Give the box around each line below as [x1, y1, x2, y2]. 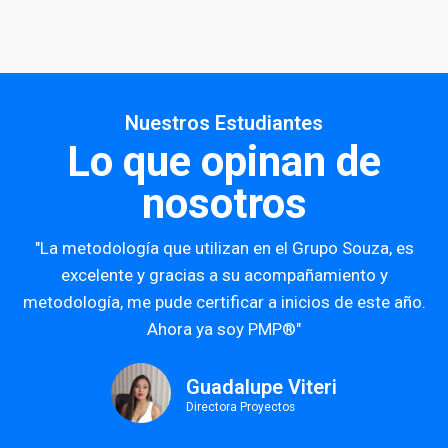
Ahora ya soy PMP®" [147, 318, 301, 339]
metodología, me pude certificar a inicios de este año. [22, 291, 426, 312]
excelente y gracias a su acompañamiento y [60, 264, 388, 285]
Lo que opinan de [67, 136, 381, 186]
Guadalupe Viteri [186, 374, 337, 399]
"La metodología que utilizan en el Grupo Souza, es [34, 237, 414, 258]
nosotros [141, 178, 307, 228]
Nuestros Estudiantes [125, 110, 323, 135]
